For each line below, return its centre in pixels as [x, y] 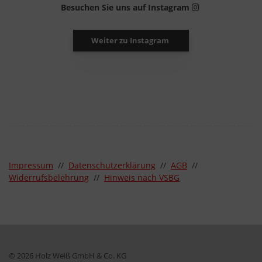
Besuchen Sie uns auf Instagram [126, 8]
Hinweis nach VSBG [142, 178]
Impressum [31, 166]
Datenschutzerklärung [112, 166]
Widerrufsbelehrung [49, 178]
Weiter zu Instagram [131, 41]
